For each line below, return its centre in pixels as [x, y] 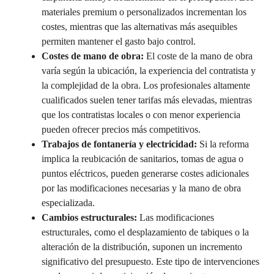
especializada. [68, 202]
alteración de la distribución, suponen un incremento [142, 246]
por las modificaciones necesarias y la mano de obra [141, 188]
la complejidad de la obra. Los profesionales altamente [146, 85]
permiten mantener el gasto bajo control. [119, 41]
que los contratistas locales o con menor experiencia [141, 114]
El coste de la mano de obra [198, 56]
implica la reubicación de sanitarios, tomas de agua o [143, 158]
